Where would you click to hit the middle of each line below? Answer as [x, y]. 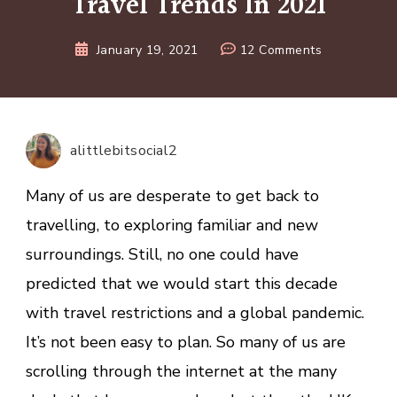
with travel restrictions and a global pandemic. [195, 313]
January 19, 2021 [147, 51]
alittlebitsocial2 [124, 150]
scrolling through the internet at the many [181, 372]
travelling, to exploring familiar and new [172, 226]
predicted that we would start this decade [182, 284]
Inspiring [346, 165]
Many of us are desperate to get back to [172, 196]
